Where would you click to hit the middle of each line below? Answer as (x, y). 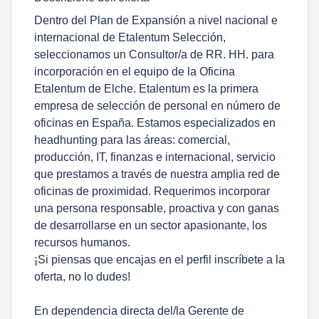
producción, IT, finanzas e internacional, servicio (155, 157)
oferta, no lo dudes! (82, 277)
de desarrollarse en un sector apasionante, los (151, 225)
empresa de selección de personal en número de (157, 106)
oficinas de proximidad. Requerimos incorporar (152, 191)
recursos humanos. (82, 242)
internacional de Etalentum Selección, (130, 37)
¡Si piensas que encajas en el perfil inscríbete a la (159, 260)
